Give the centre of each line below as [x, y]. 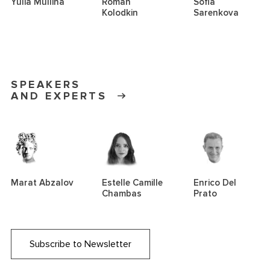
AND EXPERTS [59, 96]
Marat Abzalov [42, 183]
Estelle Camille [133, 183]
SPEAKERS [46, 85]
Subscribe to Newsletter [80, 244]
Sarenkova [216, 13]
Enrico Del [215, 183]
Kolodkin [120, 13]
